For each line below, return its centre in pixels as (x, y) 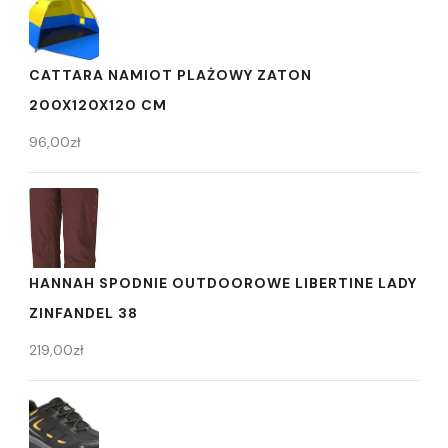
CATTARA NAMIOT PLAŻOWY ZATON (170, 75)
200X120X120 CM (98, 105)
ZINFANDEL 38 (83, 312)
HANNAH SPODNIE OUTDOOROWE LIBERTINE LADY (223, 282)
